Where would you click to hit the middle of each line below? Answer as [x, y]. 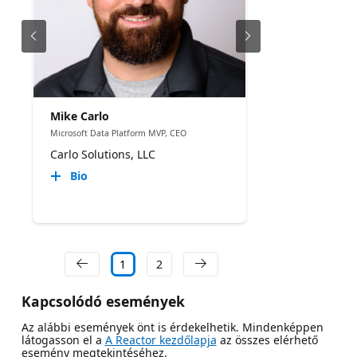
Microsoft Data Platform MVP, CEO [118, 133]
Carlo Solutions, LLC [102, 155]
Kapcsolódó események [103, 302]
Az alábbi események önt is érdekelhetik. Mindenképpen [172, 328]
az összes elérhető [267, 340]
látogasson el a [63, 340]
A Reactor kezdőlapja [161, 340]
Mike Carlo [79, 116]
